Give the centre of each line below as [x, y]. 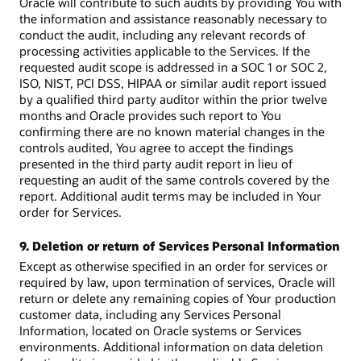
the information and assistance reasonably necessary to [173, 18]
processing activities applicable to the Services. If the [165, 50]
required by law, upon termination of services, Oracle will [177, 282]
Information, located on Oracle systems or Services [160, 330]
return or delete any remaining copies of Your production [178, 298]
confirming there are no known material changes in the [172, 131]
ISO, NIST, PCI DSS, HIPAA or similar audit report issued [173, 83]
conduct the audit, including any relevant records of [162, 34]
